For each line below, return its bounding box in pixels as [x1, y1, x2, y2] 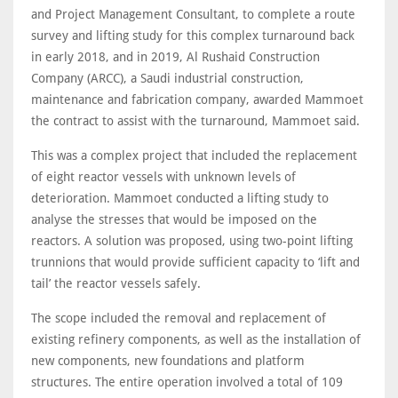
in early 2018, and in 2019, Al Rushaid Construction [31, 50, 320, 64]
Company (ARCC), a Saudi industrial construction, [31, 71, 304, 85]
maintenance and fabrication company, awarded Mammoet [31, 92, 363, 107]
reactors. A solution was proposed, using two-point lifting [31, 234, 353, 248]
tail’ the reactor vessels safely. [31, 276, 201, 291]
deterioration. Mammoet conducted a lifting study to [31, 191, 329, 205]
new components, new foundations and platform [31, 354, 305, 368]
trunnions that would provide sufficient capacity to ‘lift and [31, 255, 360, 269]
